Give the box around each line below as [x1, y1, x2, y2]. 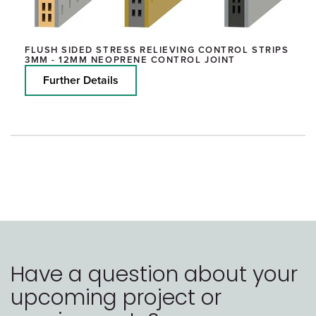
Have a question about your [11, 259, 298, 289]
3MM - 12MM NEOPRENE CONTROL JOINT [25, 54, 236, 66]
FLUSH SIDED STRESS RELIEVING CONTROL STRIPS [25, 44, 289, 56]
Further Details [43, 73, 119, 87]
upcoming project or [11, 282, 221, 312]
